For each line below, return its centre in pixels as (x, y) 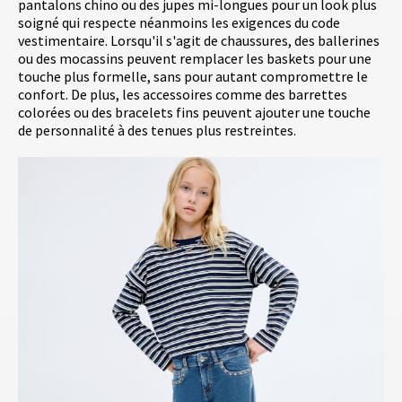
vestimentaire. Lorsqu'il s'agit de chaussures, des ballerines (199, 40)
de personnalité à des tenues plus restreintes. (157, 130)
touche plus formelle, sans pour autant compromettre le (193, 76)
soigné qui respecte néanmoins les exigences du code (179, 22)
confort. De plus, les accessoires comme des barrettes (183, 94)
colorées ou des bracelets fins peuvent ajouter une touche (194, 112)
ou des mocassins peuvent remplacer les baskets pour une (195, 58)
